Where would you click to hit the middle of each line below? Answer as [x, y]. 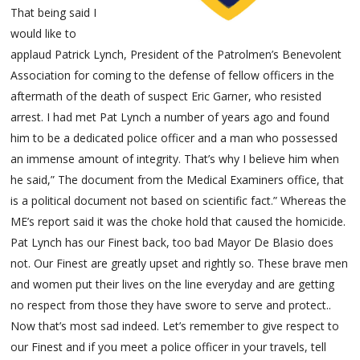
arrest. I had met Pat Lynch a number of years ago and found [170, 117]
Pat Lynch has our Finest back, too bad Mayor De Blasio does [172, 242]
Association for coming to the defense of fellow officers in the [173, 75]
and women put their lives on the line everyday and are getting [173, 284]
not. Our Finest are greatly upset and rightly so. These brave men [180, 263]
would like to [44, 33]
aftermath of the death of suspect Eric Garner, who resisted [166, 96]
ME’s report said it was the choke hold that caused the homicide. [178, 221]
